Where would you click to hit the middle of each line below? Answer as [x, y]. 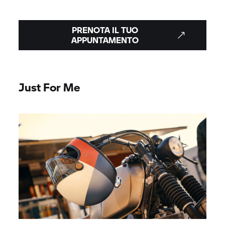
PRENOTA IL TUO [105, 30]
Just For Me [50, 87]
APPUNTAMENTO [105, 40]
